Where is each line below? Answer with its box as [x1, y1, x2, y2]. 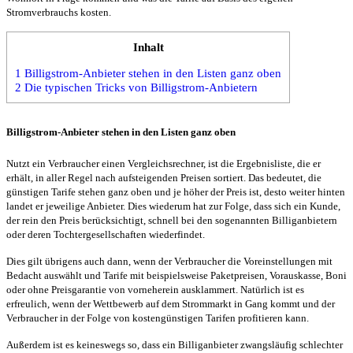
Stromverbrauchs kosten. [6, 6, 116, 18]
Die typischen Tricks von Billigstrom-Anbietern [21, 80, 258, 94]
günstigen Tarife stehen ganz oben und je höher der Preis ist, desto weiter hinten [6, 185, 345, 198]
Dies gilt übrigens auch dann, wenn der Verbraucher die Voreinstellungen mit [6, 255, 333, 267]
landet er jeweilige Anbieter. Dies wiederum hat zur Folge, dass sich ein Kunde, [6, 199, 340, 212]
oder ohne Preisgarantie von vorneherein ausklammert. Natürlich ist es [6, 283, 304, 295]
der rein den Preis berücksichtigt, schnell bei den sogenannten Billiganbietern [6, 214, 337, 226]
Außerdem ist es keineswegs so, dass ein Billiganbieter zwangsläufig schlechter [6, 338, 343, 351]
